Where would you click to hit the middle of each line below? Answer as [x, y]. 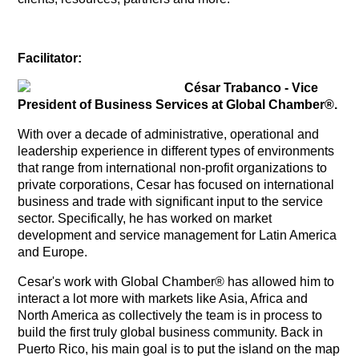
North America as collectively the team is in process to [170, 315]
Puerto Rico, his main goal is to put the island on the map [179, 349]
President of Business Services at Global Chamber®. [178, 104]
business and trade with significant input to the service [171, 201]
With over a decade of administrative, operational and [169, 134]
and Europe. [53, 252]
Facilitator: [50, 58]
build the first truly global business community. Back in [171, 332]
